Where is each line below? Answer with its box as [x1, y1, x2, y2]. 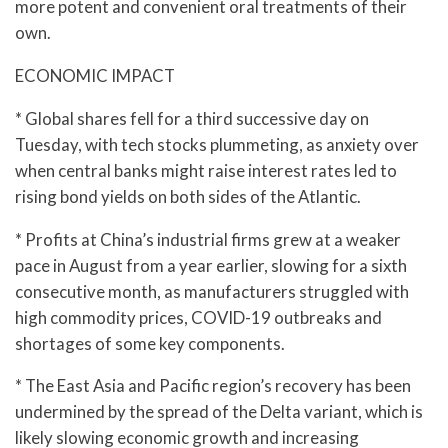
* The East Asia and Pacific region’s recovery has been [15, 375, 411, 397]
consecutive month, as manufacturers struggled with [15, 280, 409, 302]
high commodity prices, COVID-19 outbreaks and [15, 306, 382, 328]
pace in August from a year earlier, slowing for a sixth [15, 254, 407, 276]
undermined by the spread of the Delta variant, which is [15, 401, 423, 423]
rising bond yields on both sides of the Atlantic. [15, 185, 361, 207]
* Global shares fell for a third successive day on [15, 107, 369, 129]
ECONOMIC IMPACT [15, 64, 175, 86]
